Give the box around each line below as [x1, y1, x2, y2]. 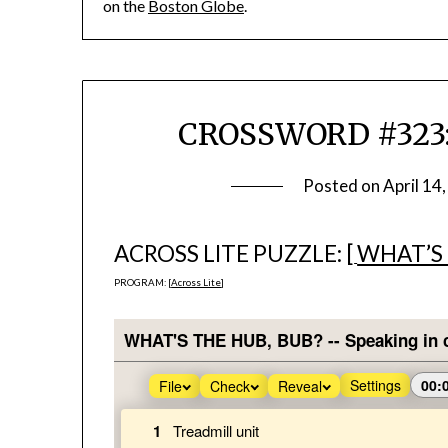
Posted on [303, 175, 384, 197]
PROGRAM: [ [114, 277, 172, 289]
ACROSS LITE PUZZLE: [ [114, 240, 355, 268]
